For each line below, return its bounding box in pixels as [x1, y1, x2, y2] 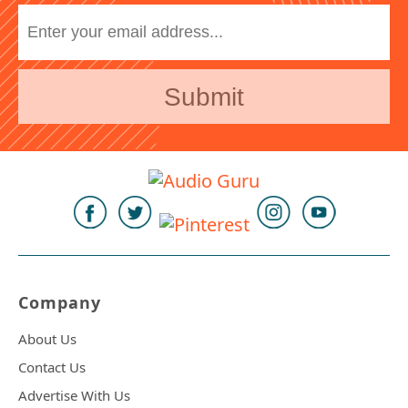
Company [18, 291, 101, 314]
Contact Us [18, 358, 86, 377]
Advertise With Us [18, 386, 130, 405]
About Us [18, 330, 76, 349]
